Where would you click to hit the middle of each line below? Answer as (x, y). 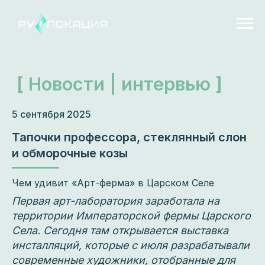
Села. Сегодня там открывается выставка (120, 230)
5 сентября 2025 (51, 114)
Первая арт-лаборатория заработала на (116, 201)
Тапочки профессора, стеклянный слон (129, 137)
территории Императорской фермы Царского (131, 216)
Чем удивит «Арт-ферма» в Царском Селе (113, 183)
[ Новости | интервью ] (85, 60)
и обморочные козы (70, 153)
